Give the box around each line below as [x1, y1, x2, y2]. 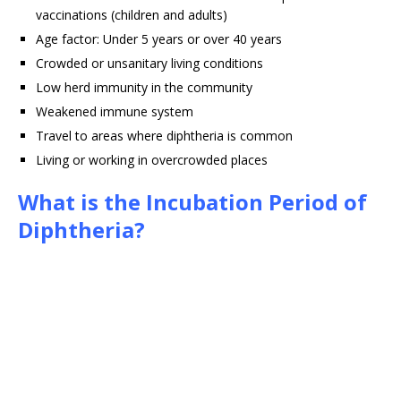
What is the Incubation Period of [18, 187, 367, 218]
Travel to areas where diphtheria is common [36, 127, 293, 145]
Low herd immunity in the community [36, 79, 252, 97]
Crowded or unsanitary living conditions [36, 55, 263, 73]
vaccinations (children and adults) [36, 6, 227, 24]
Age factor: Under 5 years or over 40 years [36, 30, 282, 48]
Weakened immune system [36, 103, 193, 121]
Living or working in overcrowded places [36, 151, 268, 169]
